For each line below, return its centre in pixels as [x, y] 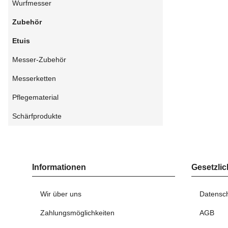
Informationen [59, 167]
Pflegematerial [35, 97]
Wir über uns [61, 194]
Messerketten [34, 79]
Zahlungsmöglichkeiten [77, 213]
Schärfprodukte [37, 116]
